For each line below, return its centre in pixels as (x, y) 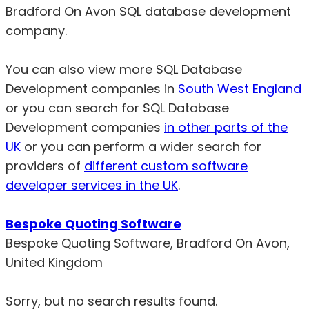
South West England (240, 88)
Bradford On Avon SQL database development (148, 11)
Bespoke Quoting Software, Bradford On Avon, (148, 243)
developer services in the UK (92, 185)
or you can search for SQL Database (117, 108)
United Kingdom (54, 262)
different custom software (166, 166)
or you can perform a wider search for (141, 146)
